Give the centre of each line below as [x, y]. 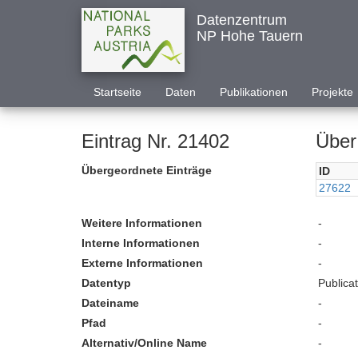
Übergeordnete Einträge [147, 170]
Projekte [332, 92]
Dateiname [110, 303]
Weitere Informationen [142, 223]
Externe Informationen [142, 263]
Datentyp [106, 283]
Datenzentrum [241, 20]
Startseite [117, 92]
